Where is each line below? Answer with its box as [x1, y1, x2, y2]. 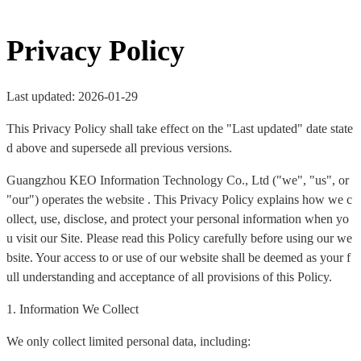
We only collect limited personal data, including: [6, 334, 251, 349]
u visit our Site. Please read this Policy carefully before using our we [6, 231, 352, 246]
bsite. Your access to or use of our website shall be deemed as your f [6, 251, 351, 265]
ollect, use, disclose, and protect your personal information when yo [6, 212, 349, 226]
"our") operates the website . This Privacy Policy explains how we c [6, 193, 352, 207]
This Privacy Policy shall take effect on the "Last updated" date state [6, 122, 353, 136]
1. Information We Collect [6, 302, 139, 317]
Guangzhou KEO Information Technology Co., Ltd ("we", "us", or [6, 173, 349, 188]
